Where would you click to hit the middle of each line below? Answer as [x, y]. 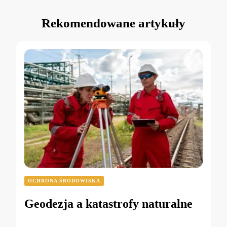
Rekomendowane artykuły [113, 23]
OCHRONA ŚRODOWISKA [64, 180]
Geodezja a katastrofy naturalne [108, 203]
